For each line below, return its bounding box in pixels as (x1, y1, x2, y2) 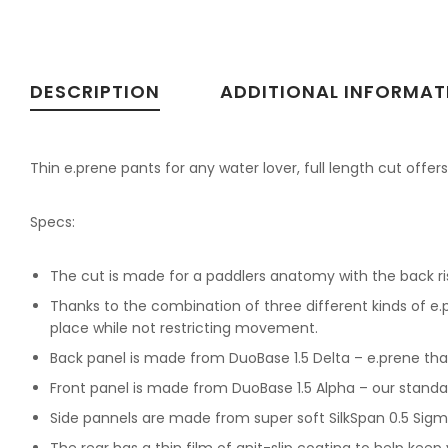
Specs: (30, 212, 75, 233)
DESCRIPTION (30, 79, 160, 105)
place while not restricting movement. (50, 318, 318, 339)
